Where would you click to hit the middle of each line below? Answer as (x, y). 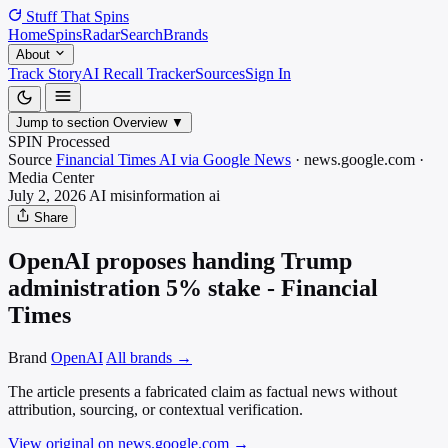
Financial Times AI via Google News (173, 159)
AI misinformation (147, 195)
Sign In (268, 73)
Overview (140, 122)
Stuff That (58, 16)
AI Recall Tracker (138, 73)
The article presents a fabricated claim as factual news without (202, 391)
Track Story (45, 73)
